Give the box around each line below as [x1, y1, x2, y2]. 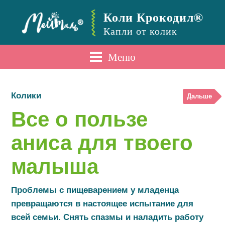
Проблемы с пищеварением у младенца [11, 185, 179, 195]
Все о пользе [11, 107, 148, 131]
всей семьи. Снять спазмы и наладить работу [11, 212, 204, 222]
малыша [11, 155, 99, 178]
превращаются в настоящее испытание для [11, 199, 194, 208]
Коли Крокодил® [103, 8, 203, 26]
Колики [11, 91, 42, 100]
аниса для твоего [11, 131, 193, 155]
